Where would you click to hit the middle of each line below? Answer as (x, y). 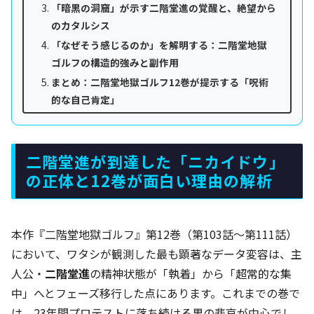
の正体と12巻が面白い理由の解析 (149, 180)
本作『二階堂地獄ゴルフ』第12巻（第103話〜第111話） (154, 234)
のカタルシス (80, 26)
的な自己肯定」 (85, 100)
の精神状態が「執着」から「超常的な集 (191, 273)
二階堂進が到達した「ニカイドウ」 (156, 162)
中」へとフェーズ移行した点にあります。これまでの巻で (156, 293)
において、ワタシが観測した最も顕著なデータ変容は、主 (157, 253)
